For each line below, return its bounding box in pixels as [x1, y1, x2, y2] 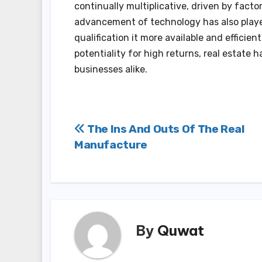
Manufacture [74, 138, 147, 152]
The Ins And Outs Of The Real [85, 122, 244, 136]
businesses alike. [74, 64, 147, 75]
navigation [74, 145, 178, 169]
